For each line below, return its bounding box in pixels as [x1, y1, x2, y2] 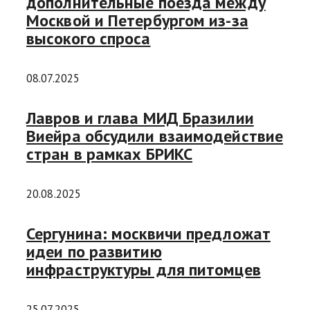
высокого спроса [26, 28, 151, 50]
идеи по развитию [26, 240, 162, 262]
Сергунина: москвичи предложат [26, 222, 271, 244]
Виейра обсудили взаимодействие [26, 125, 283, 147]
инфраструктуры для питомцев [26, 258, 261, 280]
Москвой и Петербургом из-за [26, 10, 248, 32]
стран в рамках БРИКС [26, 143, 192, 165]
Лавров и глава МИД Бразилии [26, 107, 254, 129]
